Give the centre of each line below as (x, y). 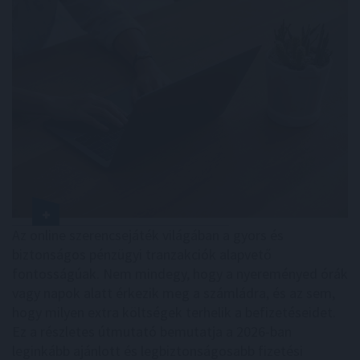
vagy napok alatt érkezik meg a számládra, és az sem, (174, 292)
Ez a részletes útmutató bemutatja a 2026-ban (152, 331)
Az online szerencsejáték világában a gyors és (148, 235)
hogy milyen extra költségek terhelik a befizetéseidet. (174, 312)
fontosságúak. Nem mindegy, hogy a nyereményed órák (180, 273)
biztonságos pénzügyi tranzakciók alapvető (142, 254)
